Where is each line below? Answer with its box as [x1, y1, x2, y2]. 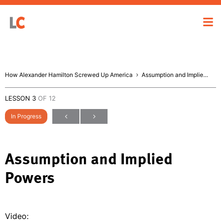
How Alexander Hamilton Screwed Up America [5, 71, 133, 78]
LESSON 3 [5, 94, 38, 102]
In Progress [11, 112, 41, 120]
